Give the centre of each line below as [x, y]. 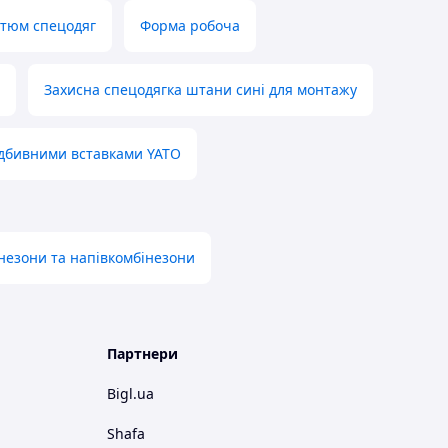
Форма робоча [190, 26]
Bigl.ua [130, 394]
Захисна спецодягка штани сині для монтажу [200, 90]
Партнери [142, 354]
